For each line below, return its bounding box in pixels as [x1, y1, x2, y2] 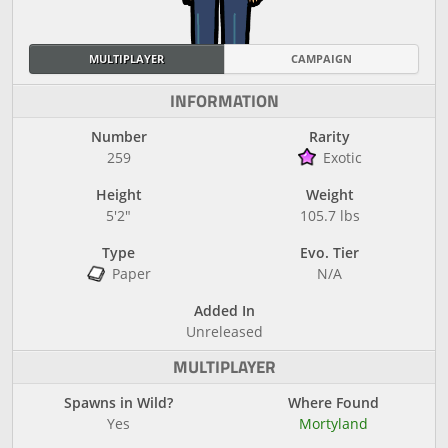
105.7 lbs [299, 206, 360, 225]
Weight [305, 185, 354, 204]
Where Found [288, 393, 379, 412]
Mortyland [299, 414, 368, 433]
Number [90, 127, 147, 146]
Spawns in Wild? [64, 393, 173, 412]
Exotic [322, 148, 362, 167]
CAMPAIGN [290, 51, 352, 66]
